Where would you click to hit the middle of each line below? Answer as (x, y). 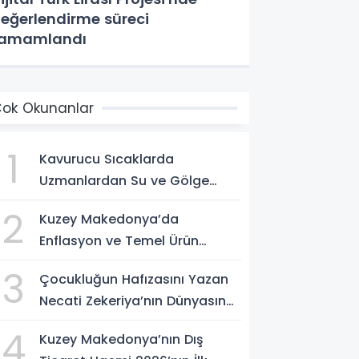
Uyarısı (61, 202)
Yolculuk (67, 323)
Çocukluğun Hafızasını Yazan (134, 279)
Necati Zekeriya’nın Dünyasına (137, 301)
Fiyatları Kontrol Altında (116, 262)
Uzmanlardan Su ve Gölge (125, 181)
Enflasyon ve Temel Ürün (119, 241)
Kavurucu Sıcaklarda (107, 159)
